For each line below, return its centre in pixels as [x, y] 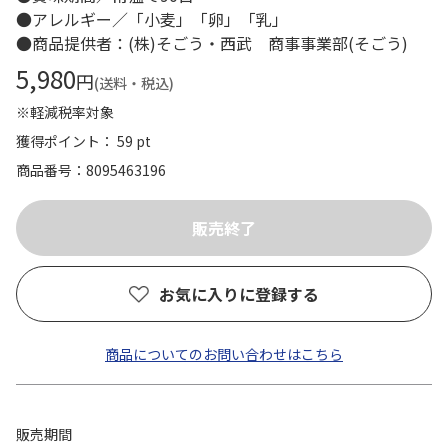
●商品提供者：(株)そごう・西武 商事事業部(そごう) [212, 43]
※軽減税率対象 [65, 112]
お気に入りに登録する [239, 294]
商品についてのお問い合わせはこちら [224, 354]
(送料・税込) [134, 83]
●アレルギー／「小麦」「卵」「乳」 [160, 19]
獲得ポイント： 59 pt [83, 141]
